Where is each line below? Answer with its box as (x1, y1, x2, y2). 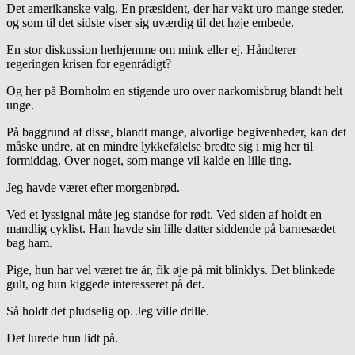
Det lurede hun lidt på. (6, 331, 118, 345)
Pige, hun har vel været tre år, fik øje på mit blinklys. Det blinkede (6, 263, 335, 277)
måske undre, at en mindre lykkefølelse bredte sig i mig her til (6, 139, 313, 154)
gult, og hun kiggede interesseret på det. (6, 277, 204, 292)
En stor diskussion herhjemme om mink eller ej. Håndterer (6, 43, 296, 57)
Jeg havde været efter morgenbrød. (6, 181, 180, 195)
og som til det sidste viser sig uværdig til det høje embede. (6, 16, 294, 30)
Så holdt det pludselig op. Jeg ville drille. (6, 304, 209, 319)
